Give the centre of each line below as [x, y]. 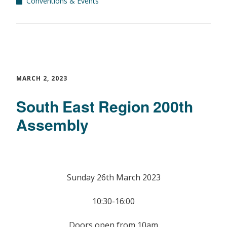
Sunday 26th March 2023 [113, 177]
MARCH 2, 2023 [42, 79]
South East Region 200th [105, 106]
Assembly [52, 124]
